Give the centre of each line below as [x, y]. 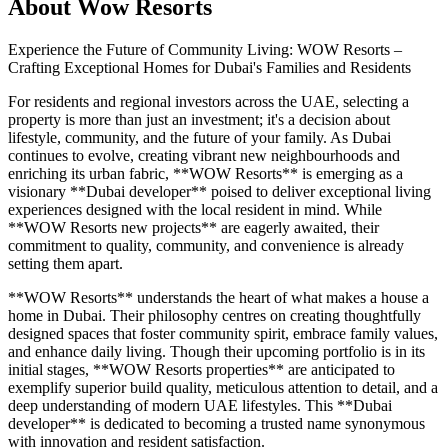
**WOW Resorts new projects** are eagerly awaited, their [193, 228]
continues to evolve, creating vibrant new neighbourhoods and [204, 156]
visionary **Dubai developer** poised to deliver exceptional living [219, 192]
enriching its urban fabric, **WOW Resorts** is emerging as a [205, 174]
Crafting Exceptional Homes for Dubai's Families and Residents [209, 68]
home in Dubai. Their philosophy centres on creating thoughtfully [214, 316]
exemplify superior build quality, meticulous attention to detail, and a [223, 388]
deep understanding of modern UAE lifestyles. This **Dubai [200, 406]
